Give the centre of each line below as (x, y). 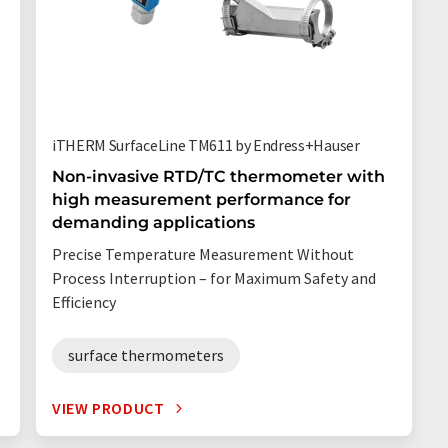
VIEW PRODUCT (108, 408)
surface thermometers (146, 355)
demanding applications (153, 222)
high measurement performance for (201, 199)
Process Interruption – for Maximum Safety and (214, 278)
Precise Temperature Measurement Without (203, 254)
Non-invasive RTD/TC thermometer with (218, 176)
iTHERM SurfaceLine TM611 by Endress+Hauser (206, 145)
